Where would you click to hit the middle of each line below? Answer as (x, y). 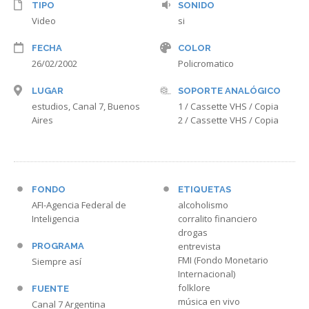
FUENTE (50, 288)
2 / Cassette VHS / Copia (228, 120)
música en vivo (209, 301)
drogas (193, 232)
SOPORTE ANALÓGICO (229, 90)
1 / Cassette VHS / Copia (228, 106)
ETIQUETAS (205, 189)
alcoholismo (203, 205)
